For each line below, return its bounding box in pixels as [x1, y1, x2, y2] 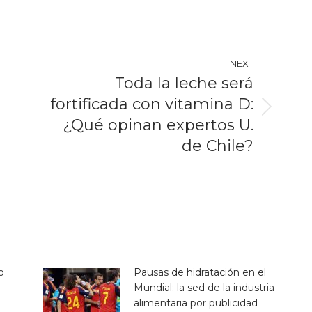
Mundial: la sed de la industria [133, 281, 274, 294]
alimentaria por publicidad [133, 296, 258, 309]
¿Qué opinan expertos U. [63, 115, 253, 134]
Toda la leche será [115, 73, 253, 93]
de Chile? [182, 136, 253, 155]
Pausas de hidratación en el [133, 265, 266, 279]
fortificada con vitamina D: [51, 94, 253, 114]
